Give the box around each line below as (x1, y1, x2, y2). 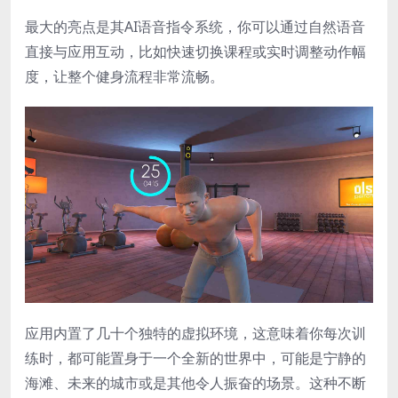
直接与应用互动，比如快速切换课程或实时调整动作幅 (25, 42, 366, 62)
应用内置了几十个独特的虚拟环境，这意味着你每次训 (25, 322, 366, 343)
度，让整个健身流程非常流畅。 (25, 67, 224, 87)
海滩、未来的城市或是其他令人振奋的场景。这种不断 (25, 372, 366, 393)
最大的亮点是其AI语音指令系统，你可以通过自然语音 (25, 17, 365, 37)
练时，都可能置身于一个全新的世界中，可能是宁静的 (25, 347, 366, 368)
